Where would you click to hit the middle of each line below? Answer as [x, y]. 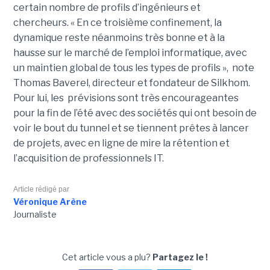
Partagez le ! [180, 257]
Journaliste [35, 215]
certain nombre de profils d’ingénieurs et [107, 8]
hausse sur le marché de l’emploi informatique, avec [130, 53]
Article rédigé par [41, 190]
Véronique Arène [50, 202]
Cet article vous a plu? [107, 257]
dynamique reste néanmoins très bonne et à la [119, 38]
